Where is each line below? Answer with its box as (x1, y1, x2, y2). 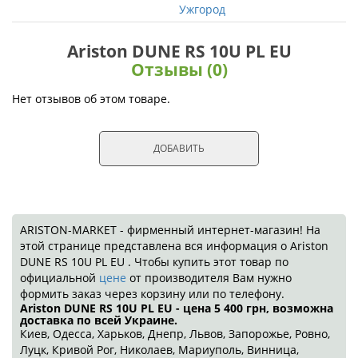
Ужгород (179, 2, 225, 17)
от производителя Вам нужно (129, 270, 292, 285)
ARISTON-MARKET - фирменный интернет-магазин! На (20, 222, 320, 237)
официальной (20, 270, 99, 285)
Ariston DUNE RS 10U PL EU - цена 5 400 (20, 300, 243, 316)
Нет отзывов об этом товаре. (12, 91, 170, 106)
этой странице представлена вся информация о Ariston (20, 238, 328, 253)
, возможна (266, 300, 333, 316)
